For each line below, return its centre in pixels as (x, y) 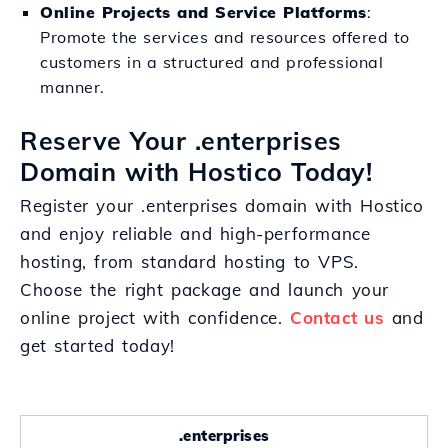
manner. (72, 87)
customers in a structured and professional (211, 62)
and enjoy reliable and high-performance (195, 233)
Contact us (337, 317)
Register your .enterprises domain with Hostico (222, 205)
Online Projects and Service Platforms (203, 12)
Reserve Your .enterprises (181, 140)
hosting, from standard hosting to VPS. (189, 261)
